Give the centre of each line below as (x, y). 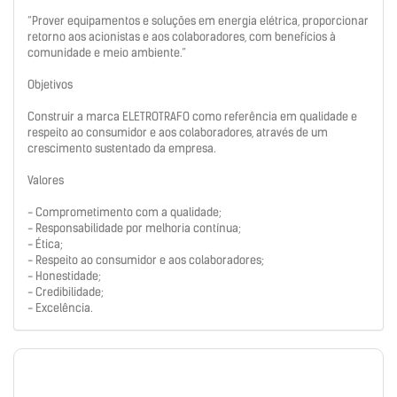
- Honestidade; (64, 276)
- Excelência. (60, 308)
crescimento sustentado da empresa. (122, 149)
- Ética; (45, 245)
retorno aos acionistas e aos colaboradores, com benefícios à (182, 37)
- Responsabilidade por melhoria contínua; (134, 229)
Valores (46, 181)
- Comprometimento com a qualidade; (125, 213)
